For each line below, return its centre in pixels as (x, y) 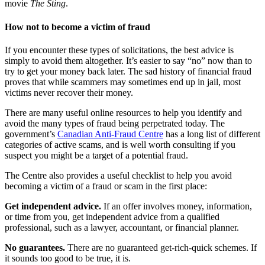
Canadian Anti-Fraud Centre (110, 134)
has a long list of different (212, 134)
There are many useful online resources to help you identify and (123, 112)
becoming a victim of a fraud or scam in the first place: (106, 186)
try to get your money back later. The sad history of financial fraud (128, 71)
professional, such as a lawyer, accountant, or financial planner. (122, 227)
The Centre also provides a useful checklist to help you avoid (118, 175)
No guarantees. (35, 247)
